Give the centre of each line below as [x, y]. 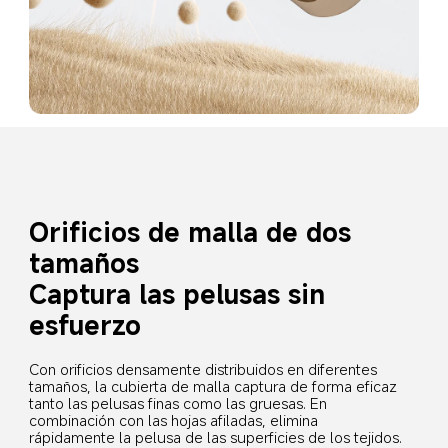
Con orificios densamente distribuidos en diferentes [205, 368]
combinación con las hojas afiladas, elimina [176, 419]
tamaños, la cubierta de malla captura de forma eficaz [215, 385]
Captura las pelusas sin [181, 293]
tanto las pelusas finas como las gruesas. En [180, 402]
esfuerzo [85, 324]
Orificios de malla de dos [194, 231]
